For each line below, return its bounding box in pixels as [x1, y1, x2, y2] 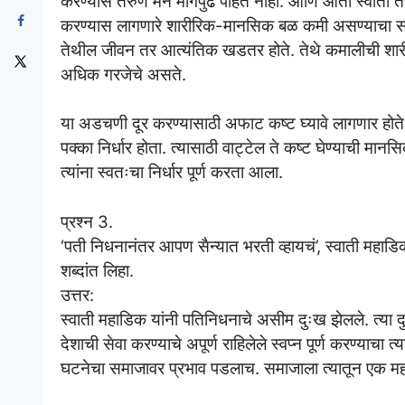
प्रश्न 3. [61, 212, 113, 232]
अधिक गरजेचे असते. [61, 63, 186, 84]
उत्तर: [61, 285, 94, 306]
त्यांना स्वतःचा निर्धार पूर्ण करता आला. [61, 162, 283, 183]
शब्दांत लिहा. [61, 260, 134, 281]
